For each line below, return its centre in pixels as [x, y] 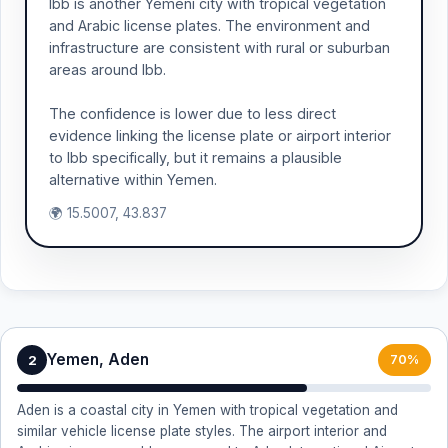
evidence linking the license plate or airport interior [220, 135]
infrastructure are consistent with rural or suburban [219, 47]
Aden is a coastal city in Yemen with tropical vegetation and [207, 410]
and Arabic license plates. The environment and [209, 25]
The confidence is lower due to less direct [192, 113]
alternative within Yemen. [133, 179]
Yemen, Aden [98, 359]
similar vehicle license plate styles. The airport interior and [202, 431]
